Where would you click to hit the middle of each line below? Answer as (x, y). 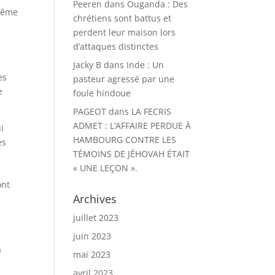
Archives (95, 199)
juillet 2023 (96, 218)
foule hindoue (102, 93)
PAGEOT (90, 111)
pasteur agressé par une (124, 79)
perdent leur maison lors (125, 32)
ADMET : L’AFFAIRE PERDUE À (132, 126)
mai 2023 (92, 254)
